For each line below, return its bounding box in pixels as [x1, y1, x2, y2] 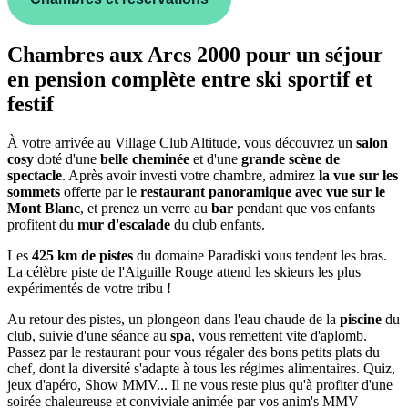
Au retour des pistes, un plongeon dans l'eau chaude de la [7, 311, 336, 328]
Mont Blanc [7, 200, 80, 217]
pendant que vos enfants [237, 200, 375, 217]
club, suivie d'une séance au [7, 328, 170, 344]
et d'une [193, 151, 241, 168]
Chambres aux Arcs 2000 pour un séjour [7, 43, 383, 67]
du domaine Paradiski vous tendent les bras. [137, 248, 387, 264]
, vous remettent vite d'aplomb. [191, 328, 367, 344]
